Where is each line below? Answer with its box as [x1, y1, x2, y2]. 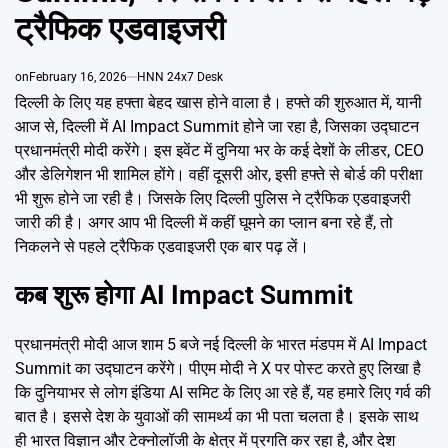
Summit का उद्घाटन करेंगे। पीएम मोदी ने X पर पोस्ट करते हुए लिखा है [15, 358, 421, 378]
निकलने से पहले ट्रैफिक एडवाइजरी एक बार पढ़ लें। [15, 236, 309, 256]
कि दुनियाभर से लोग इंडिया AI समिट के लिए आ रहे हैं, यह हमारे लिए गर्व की [15, 382, 431, 402]
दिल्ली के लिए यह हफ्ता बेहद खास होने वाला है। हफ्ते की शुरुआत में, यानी [15, 92, 422, 112]
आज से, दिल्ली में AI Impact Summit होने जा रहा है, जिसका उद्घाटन [15, 116, 419, 136]
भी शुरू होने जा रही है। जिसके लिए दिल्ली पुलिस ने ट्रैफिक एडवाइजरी [15, 188, 411, 208]
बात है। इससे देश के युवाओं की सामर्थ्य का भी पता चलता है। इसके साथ [15, 406, 419, 426]
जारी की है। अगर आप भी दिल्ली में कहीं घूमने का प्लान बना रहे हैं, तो [15, 212, 393, 232]
